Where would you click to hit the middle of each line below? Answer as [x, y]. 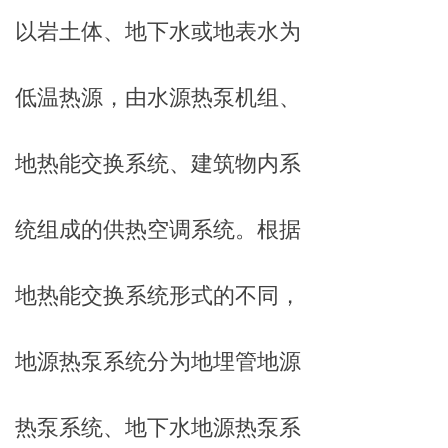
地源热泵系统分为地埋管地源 [158, 361]
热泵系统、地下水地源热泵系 [158, 427]
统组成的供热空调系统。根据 [158, 229]
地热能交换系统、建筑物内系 [158, 163]
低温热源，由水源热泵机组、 [158, 97]
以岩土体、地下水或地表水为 [158, 31]
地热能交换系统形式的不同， [158, 295]
